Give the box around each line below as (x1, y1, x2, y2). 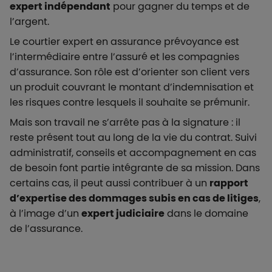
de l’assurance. (10, 222, 83, 236)
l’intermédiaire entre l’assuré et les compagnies (10, 50, 239, 64)
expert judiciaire (81, 206, 165, 220)
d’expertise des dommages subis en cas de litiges (10, 191, 259, 205)
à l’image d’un (10, 206, 81, 220)
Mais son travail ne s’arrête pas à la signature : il (10, 115, 240, 129)
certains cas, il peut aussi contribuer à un (10, 176, 209, 190)
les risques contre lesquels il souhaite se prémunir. (10, 95, 250, 109)
